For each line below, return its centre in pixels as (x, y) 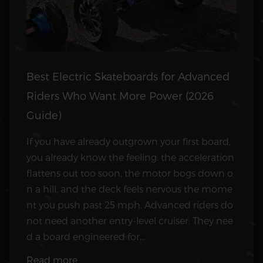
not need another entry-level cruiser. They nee (130, 220)
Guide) (44, 114)
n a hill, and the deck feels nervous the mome (129, 188)
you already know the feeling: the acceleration (130, 157)
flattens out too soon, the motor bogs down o (130, 173)
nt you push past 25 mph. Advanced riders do (130, 204)
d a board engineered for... (86, 236)
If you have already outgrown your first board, (129, 141)
